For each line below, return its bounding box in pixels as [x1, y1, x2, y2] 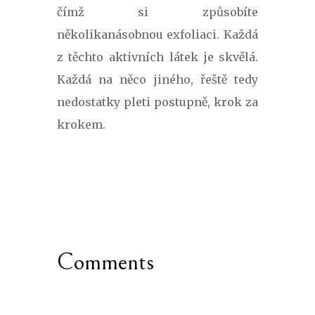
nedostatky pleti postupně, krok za [56, 94, 259, 109]
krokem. [56, 117, 105, 131]
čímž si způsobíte [56, 4, 259, 19]
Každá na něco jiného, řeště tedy [56, 72, 259, 86]
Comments [56, 247, 154, 276]
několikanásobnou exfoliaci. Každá [56, 27, 259, 41]
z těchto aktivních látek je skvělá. [56, 49, 259, 64]
